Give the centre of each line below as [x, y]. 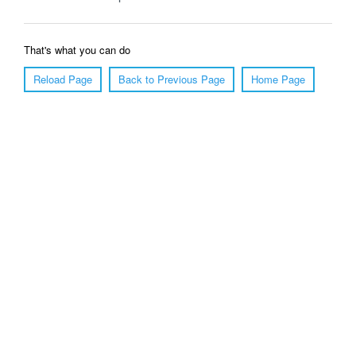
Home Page [278, 79]
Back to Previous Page [172, 79]
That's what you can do [77, 50]
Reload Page [63, 79]
